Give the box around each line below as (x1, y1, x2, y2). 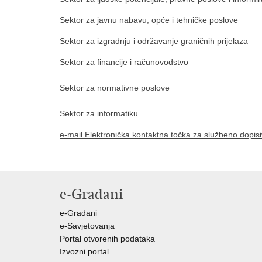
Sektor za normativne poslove (60, 83, 170, 92)
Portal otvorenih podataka (60, 234, 155, 243)
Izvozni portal (60, 247, 109, 256)
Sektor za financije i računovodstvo (60, 57, 188, 67)
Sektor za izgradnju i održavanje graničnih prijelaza (60, 36, 248, 46)
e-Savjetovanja (60, 221, 115, 230)
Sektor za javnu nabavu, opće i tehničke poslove (60, 15, 238, 25)
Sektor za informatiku (60, 109, 138, 118)
